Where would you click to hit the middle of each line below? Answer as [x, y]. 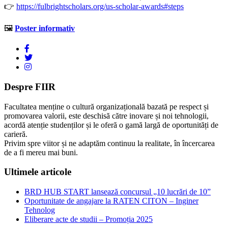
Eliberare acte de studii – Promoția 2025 [89, 219]
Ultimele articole [38, 172]
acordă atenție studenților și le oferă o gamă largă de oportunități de [111, 125]
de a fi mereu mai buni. [41, 152]
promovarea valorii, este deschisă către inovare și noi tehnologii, [106, 116]
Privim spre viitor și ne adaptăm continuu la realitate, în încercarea [109, 143]
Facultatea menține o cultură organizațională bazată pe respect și [106, 106]
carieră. [16, 134]
